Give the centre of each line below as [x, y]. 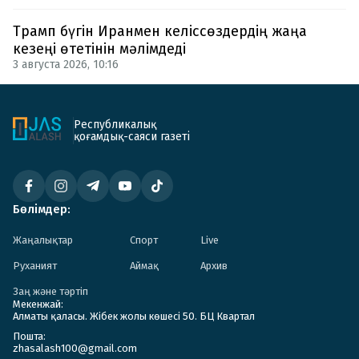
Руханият [35, 265]
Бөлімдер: [42, 209]
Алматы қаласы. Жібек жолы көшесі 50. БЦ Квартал [134, 316]
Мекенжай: [38, 304]
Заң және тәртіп [50, 291]
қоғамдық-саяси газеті [132, 136]
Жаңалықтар [43, 240]
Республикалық [115, 124]
